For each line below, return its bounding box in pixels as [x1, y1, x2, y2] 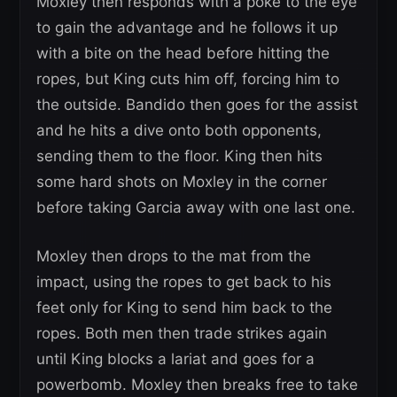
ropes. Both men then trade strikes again [36, 323, 327, 342]
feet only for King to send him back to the [36, 298, 332, 316]
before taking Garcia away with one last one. [36, 198, 355, 216]
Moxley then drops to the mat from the [36, 246, 311, 265]
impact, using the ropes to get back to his [36, 272, 331, 291]
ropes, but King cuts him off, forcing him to [36, 69, 339, 88]
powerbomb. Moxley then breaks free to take [36, 375, 358, 393]
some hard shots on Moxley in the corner [36, 172, 327, 191]
